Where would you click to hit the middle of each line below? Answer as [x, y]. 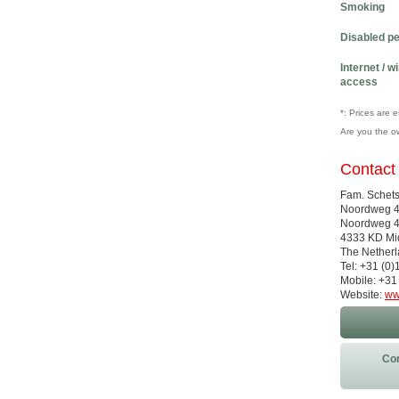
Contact [368, 169]
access [359, 82]
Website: [362, 295]
